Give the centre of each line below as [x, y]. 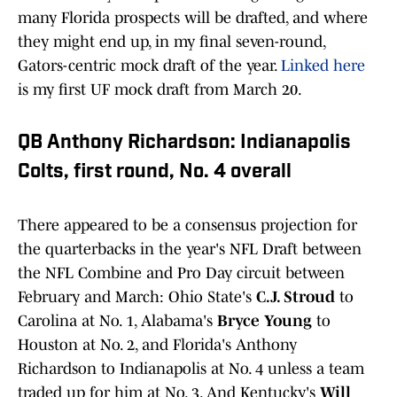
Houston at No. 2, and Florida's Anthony [157, 345]
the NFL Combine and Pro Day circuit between [181, 273]
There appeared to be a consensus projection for [187, 226]
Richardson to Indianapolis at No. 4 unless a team [191, 369]
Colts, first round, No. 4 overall [155, 173]
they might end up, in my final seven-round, [171, 42]
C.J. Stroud [296, 297]
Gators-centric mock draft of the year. [149, 66]
